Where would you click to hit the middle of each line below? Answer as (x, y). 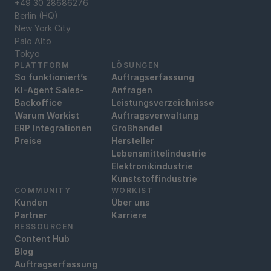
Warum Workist (47, 115)
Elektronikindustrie (152, 166)
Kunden (31, 202)
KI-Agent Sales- (49, 90)
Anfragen (132, 90)
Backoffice (38, 102)
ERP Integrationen (53, 128)
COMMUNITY (43, 190)
